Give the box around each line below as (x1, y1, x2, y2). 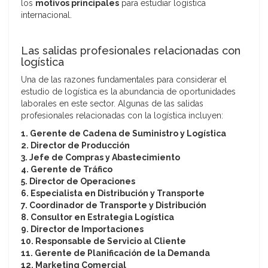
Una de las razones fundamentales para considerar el (21, 75, 227, 85)
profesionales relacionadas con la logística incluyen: (21, 111, 223, 121)
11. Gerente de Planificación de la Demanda (21, 248, 210, 258)
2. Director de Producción (21, 141, 130, 151)
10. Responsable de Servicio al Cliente (21, 236, 186, 246)
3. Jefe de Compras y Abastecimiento (21, 153, 180, 163)
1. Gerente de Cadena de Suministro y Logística (21, 129, 226, 139)
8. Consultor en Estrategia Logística (21, 212, 174, 223)
